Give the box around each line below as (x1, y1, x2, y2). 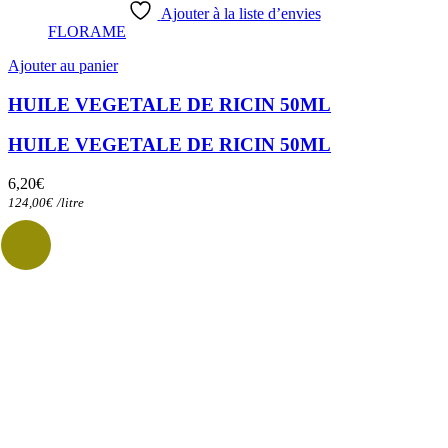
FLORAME (48, 22, 126, 40)
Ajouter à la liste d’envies (160, 4, 321, 22)
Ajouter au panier (8, 56, 118, 74)
